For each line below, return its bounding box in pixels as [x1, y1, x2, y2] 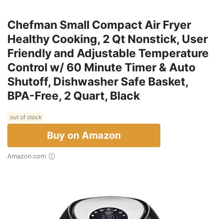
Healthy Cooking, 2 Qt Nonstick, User [7, 32, 208, 46]
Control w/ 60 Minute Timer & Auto [7, 61, 196, 75]
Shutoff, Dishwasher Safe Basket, [7, 75, 188, 89]
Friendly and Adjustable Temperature [7, 46, 209, 61]
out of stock [8, 113, 43, 121]
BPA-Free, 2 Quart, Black [7, 89, 140, 103]
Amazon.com [12, 153, 46, 160]
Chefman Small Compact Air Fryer [7, 18, 191, 32]
